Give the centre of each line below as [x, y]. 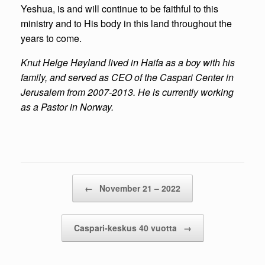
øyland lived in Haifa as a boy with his [156, 63]
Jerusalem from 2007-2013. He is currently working [127, 92]
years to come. [51, 38]
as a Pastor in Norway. [68, 107]
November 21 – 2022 [139, 188]
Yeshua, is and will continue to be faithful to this [119, 9]
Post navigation [60, 180]
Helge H [60, 63]
